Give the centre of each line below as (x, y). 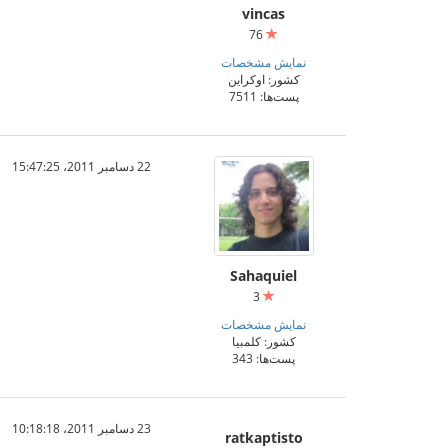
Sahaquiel (263, 275)
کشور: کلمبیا (263, 341)
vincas (263, 13)
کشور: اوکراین (263, 79)
